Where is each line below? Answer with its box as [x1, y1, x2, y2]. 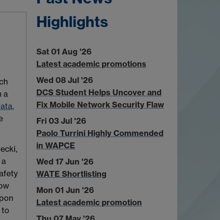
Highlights [36, 12, 108, 31]
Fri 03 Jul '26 [36, 115, 86, 126]
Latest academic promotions [36, 58, 146, 69]
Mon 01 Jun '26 [36, 185, 94, 195]
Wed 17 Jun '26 [36, 156, 93, 166]
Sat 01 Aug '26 [36, 46, 91, 56]
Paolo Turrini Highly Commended [36, 128, 164, 138]
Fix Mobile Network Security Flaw [36, 99, 164, 110]
